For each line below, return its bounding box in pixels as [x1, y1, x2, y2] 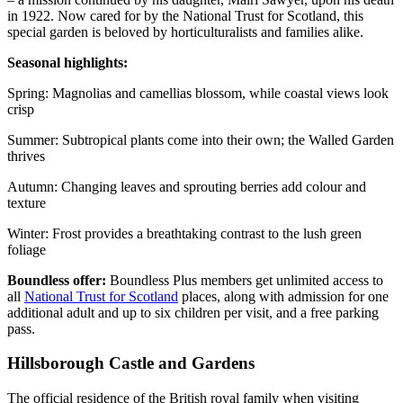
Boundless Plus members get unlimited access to [106, 272, 383, 288]
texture [7, 194, 46, 210]
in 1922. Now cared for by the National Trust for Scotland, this [7, 7, 363, 23]
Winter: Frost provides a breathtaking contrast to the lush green [7, 225, 362, 241]
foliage [7, 241, 46, 257]
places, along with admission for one [178, 288, 389, 304]
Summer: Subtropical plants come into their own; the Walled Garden [7, 131, 394, 148]
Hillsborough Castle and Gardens [7, 354, 255, 373]
